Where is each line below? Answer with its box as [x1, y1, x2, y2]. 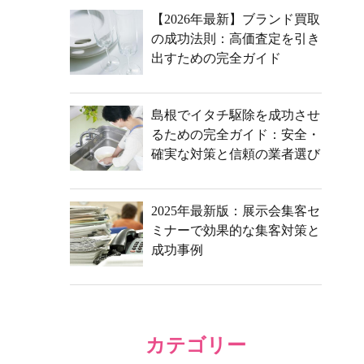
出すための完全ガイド [151, 51, 281, 65]
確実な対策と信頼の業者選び [151, 147, 320, 161]
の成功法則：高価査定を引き [151, 32, 320, 45]
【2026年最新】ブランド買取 [151, 12, 320, 26]
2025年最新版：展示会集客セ [151, 204, 320, 218]
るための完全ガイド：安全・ [151, 128, 320, 141]
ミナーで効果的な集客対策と [151, 223, 320, 237]
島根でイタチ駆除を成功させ [151, 108, 320, 122]
